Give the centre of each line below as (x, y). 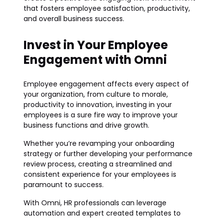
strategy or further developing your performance (108, 154)
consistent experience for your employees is (100, 174)
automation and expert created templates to (102, 213)
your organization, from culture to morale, (96, 94)
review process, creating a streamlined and (98, 164)
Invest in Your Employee (96, 45)
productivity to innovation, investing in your (98, 105)
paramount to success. (64, 185)
